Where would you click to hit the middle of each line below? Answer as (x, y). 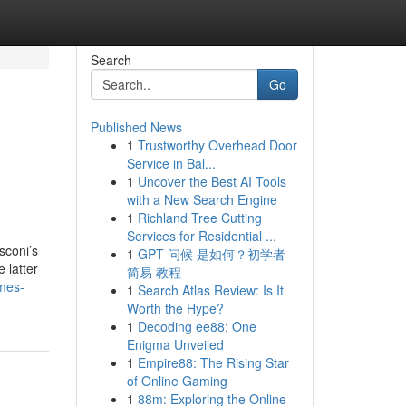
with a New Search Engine (202, 199)
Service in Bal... (171, 163)
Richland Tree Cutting (199, 217)
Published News (136, 127)
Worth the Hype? (175, 308)
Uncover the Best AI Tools (212, 181)
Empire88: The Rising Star (213, 362)
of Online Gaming (177, 381)
